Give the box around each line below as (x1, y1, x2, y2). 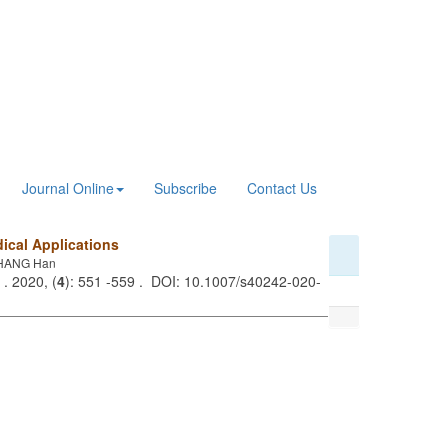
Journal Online (22, 178, 114, 198)
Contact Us (247, 178, 317, 198)
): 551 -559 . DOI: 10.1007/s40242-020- (65, 271, 321, 291)
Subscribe (154, 178, 217, 198)
